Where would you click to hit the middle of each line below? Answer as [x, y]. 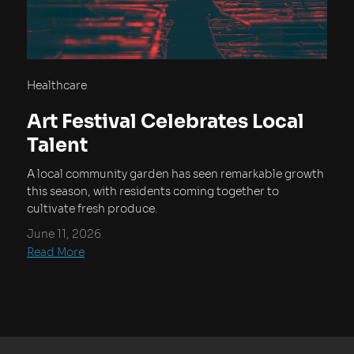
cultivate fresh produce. [92, 209]
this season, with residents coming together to [153, 192]
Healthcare [57, 86]
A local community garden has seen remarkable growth [175, 174]
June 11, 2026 [64, 234]
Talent [57, 146]
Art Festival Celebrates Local [166, 122]
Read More [56, 252]
